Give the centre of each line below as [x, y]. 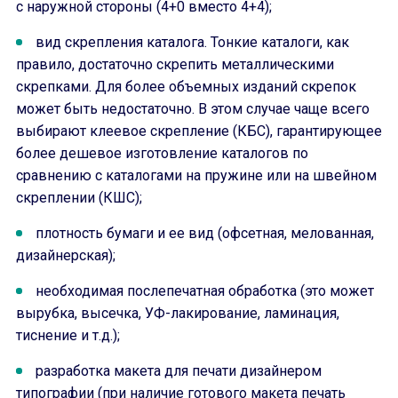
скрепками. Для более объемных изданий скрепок [186, 87]
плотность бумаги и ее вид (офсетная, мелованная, [205, 233]
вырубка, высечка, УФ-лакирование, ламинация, [178, 313]
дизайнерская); [66, 255]
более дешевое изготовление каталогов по [162, 153]
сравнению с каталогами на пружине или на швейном [196, 175]
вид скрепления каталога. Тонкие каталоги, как [192, 42]
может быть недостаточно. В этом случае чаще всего [193, 109]
